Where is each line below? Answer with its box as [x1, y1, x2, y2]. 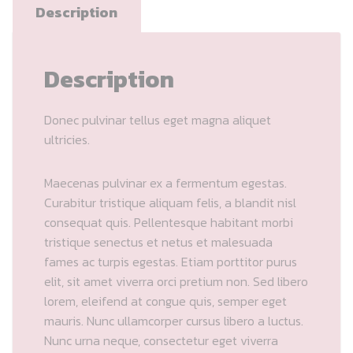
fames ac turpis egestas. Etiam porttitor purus [44, 251, 297, 271]
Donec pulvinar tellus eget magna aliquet [44, 110, 271, 129]
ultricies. [44, 129, 90, 149]
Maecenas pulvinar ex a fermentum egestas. [44, 173, 287, 192]
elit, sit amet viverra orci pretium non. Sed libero [44, 271, 308, 291]
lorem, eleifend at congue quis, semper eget [44, 291, 287, 310]
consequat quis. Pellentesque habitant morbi [44, 212, 293, 232]
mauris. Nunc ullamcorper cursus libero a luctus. [44, 310, 303, 330]
